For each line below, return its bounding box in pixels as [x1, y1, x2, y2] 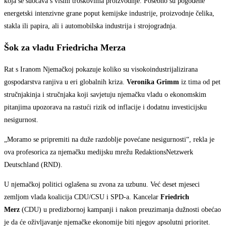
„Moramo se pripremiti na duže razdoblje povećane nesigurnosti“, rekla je [4, 136, 214, 144]
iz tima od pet [179, 78, 220, 86]
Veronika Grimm [127, 78, 179, 86]
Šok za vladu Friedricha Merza [4, 42, 126, 53]
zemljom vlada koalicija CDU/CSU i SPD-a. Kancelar [4, 193, 160, 201]
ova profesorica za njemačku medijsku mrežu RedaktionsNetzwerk [4, 148, 193, 156]
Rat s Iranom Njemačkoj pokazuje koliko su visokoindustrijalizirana [4, 66, 198, 74]
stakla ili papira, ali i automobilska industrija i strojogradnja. [4, 22, 177, 30]
